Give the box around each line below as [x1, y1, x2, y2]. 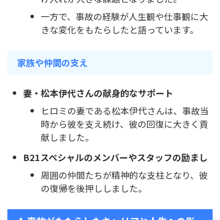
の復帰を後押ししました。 [41, 182, 147, 195]
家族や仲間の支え [17, 56, 88, 69]
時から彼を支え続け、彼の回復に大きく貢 [41, 117, 208, 131]
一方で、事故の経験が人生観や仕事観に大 [41, 10, 208, 23]
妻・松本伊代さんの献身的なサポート [23, 86, 173, 99]
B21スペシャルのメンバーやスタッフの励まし [23, 150, 208, 164]
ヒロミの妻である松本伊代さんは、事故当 [41, 104, 209, 117]
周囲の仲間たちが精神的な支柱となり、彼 [41, 168, 208, 182]
